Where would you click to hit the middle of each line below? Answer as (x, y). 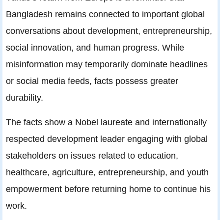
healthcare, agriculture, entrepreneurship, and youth (107, 172)
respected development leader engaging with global (107, 139)
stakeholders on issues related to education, (92, 156)
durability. (25, 98)
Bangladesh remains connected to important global (105, 14)
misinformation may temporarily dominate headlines (107, 64)
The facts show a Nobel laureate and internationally (106, 122)
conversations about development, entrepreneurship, (109, 31)
